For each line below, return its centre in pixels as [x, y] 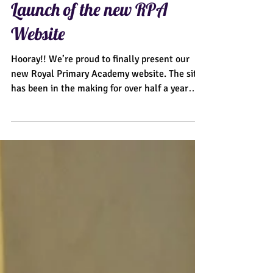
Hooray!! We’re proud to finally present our [100, 83]
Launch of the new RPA [89, 34]
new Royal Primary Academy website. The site [106, 98]
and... [22, 127]
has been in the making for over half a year [100, 113]
